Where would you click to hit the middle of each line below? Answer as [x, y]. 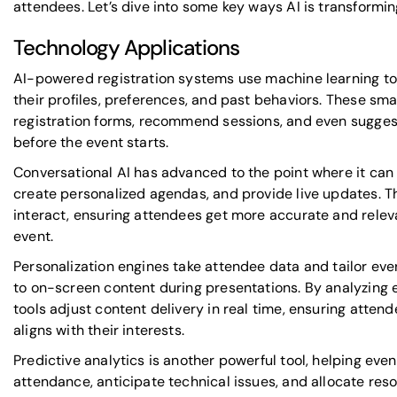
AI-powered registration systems [124, 78]
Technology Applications [127, 47]
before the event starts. [91, 142]
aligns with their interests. [99, 330]
